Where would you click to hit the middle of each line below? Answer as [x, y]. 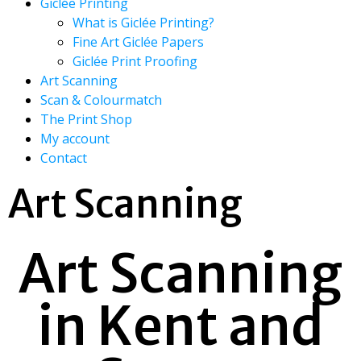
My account [75, 139]
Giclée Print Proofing [135, 61]
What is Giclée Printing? [143, 23]
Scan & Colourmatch [101, 100]
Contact [64, 158]
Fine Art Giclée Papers [138, 42]
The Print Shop [86, 119]
